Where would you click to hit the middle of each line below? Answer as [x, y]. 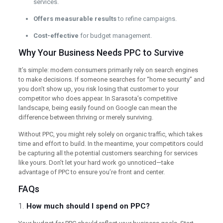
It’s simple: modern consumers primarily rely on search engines [108, 70]
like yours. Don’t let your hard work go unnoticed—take [96, 162]
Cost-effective [56, 35]
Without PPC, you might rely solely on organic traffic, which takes [110, 134]
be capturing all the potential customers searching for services [108, 153]
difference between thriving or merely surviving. [86, 117]
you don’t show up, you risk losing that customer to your [98, 89]
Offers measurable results [75, 18]
